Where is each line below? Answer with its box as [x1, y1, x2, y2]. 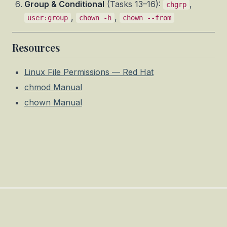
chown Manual [24, 97, 82, 107]
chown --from [123, 14, 171, 22]
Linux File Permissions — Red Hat [24, 67, 154, 77]
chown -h [79, 14, 111, 22]
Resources [12, 41, 60, 54]
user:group [27, 14, 68, 22]
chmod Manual [24, 82, 82, 92]
